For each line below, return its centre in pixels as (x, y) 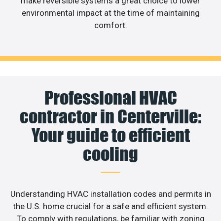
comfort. (110, 25)
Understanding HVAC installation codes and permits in (110, 194)
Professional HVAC (110, 98)
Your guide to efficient (110, 135)
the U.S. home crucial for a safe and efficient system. (110, 206)
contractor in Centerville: (110, 117)
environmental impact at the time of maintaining (110, 13)
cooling (110, 154)
